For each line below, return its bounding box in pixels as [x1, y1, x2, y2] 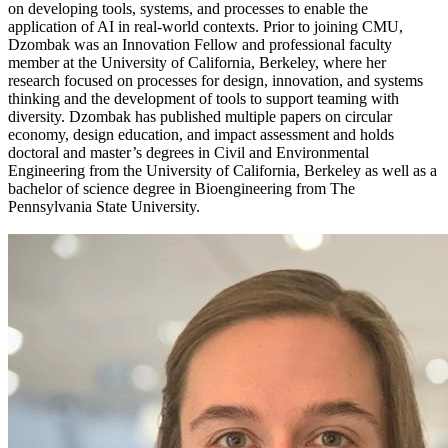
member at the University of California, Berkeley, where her [8, 54, 386, 72]
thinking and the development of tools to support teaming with [8, 90, 399, 108]
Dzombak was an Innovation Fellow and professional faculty [8, 36, 392, 54]
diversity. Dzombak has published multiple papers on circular [8, 108, 392, 126]
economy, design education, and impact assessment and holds [8, 126, 394, 144]
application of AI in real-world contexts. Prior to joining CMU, [8, 18, 403, 36]
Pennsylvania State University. [8, 198, 200, 216]
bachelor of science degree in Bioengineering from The [8, 180, 355, 198]
